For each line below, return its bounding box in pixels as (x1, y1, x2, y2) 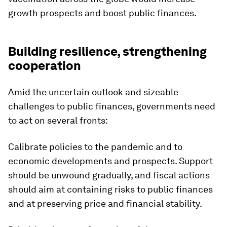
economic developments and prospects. (8, 155, 179, 166)
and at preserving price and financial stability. (8, 198, 202, 209)
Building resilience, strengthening (8, 44, 207, 59)
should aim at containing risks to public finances (8, 183, 213, 195)
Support (179, 155, 213, 166)
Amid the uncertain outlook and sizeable (8, 86, 178, 97)
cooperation (8, 58, 81, 73)
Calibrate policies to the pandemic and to (8, 141, 182, 152)
